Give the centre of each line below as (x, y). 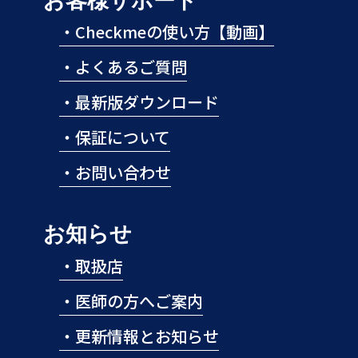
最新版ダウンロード (147, 102)
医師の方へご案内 (139, 300)
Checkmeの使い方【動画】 (175, 32)
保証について (123, 137)
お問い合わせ (123, 173)
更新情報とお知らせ (147, 336)
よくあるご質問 (131, 67)
